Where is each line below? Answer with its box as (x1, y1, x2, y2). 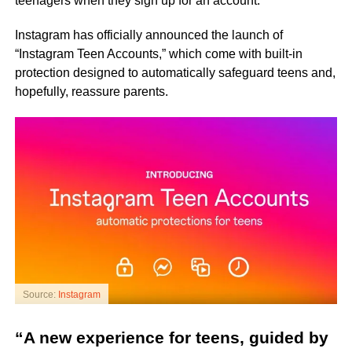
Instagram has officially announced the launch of (14, 27, 283, 42)
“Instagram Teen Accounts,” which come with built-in (14, 46, 302, 60)
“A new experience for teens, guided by (14, 328, 328, 347)
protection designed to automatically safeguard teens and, (14, 65, 335, 79)
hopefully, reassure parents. (14, 84, 168, 98)
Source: (22, 288, 58, 300)
